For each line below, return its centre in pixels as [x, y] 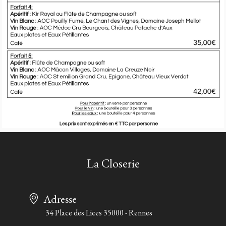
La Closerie [113, 163]
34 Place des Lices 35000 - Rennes [99, 212]
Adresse [60, 199]
